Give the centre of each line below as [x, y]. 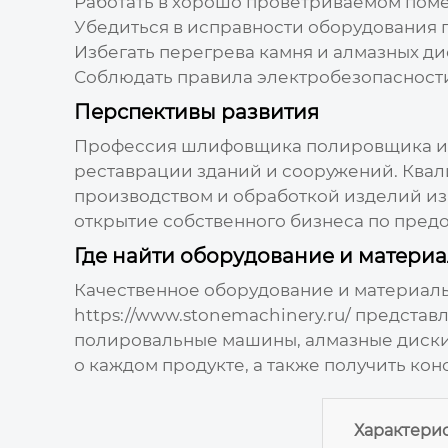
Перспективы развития [196, 111]
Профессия [127, 145]
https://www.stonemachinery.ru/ [212, 314]
